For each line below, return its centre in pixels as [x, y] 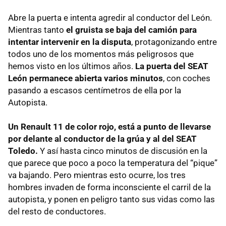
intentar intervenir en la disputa [70, 42]
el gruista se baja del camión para [131, 30]
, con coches [187, 78]
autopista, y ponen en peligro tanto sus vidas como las [111, 199]
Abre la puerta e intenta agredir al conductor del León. [110, 17]
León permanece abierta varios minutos [86, 78]
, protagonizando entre [174, 42]
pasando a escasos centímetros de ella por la [95, 90]
